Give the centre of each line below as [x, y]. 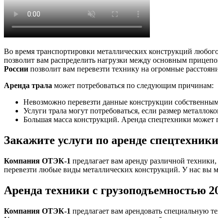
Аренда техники [48, 190]
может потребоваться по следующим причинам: [134, 86]
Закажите [31, 140]
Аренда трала [29, 86]
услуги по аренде [104, 140]
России [17, 69]
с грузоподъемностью [151, 190]
